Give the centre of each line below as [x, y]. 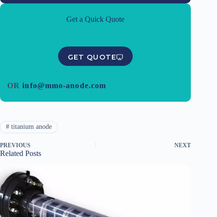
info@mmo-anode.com [64, 86]
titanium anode [30, 127]
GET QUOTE [92, 57]
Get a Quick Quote [96, 19]
